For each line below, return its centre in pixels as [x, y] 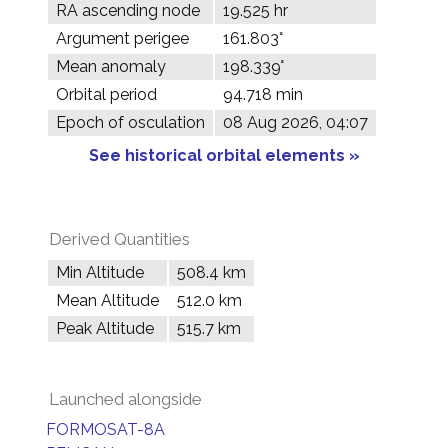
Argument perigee [122, 38]
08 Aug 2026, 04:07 [295, 122]
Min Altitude [100, 272]
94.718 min [263, 94]
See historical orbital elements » [224, 155]
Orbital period [106, 94]
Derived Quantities [119, 239]
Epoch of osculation [130, 122]
